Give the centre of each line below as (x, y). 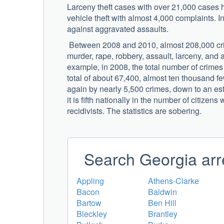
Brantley (163, 213)
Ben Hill (162, 202)
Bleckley (92, 213)
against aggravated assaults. (118, 28)
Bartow (89, 202)
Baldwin (162, 191)
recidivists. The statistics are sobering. (134, 110)
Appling (90, 180)
